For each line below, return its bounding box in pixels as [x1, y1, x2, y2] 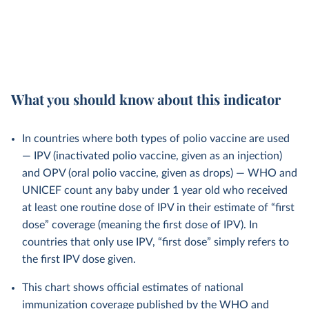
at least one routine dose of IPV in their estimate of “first [22, 202, 295, 213]
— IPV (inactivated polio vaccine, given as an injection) [22, 150, 282, 161]
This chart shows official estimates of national [22, 282, 243, 293]
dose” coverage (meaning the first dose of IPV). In [22, 219, 258, 230]
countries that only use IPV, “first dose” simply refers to [22, 237, 289, 248]
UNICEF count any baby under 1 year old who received [22, 185, 288, 196]
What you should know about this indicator [11, 90, 281, 108]
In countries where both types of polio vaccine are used [22, 133, 290, 144]
